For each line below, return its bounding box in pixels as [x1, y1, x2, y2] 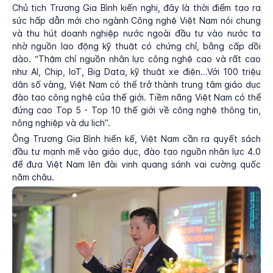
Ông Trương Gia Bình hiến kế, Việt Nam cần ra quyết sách [12, 133, 261, 144]
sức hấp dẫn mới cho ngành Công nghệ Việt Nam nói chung [12, 15, 261, 26]
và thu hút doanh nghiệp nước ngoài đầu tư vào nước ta [12, 28, 261, 39]
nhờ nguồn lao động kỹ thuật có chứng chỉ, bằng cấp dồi [12, 41, 261, 52]
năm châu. [12, 172, 54, 183]
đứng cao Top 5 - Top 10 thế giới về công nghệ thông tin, [12, 105, 261, 116]
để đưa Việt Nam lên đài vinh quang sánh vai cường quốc [12, 159, 261, 170]
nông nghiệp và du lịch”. [12, 118, 110, 129]
